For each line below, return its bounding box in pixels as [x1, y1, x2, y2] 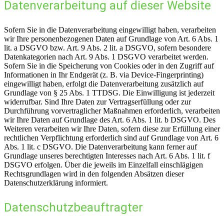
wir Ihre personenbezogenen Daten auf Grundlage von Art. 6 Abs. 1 [4, 34, 218, 43]
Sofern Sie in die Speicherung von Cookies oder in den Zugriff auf [4, 61, 214, 70]
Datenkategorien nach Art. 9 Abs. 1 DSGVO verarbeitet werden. [4, 52, 208, 61]
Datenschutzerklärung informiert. [4, 178, 108, 187]
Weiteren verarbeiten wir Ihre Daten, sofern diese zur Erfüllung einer [4, 124, 220, 133]
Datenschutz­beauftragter [4, 200, 143, 214]
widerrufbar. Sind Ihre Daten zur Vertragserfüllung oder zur [4, 97, 191, 106]
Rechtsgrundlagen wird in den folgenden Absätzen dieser [4, 169, 184, 178]
